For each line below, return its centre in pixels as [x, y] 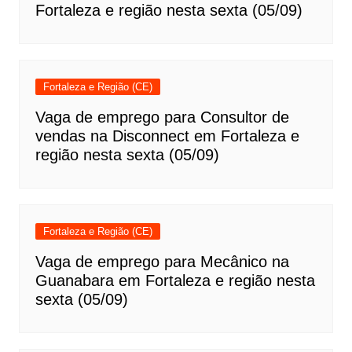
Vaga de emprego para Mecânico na [162, 261]
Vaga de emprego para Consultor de [162, 117]
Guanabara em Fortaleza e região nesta [175, 280]
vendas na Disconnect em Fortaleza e [167, 136]
